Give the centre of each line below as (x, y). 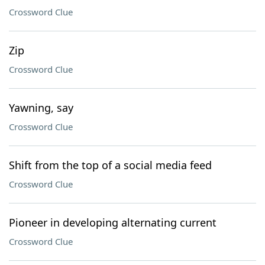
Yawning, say (41, 108)
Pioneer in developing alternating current (113, 222)
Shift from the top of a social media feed (110, 165)
